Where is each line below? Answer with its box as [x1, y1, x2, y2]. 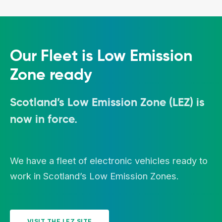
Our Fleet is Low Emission [10, 46, 192, 66]
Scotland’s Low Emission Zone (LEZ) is [10, 95, 205, 110]
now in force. [10, 111, 77, 127]
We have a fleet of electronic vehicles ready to [10, 155, 208, 166]
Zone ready [10, 64, 92, 85]
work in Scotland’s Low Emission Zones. [10, 170, 179, 182]
